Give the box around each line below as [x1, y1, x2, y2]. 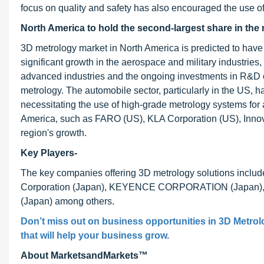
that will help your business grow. [21, 230, 169, 240]
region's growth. [21, 128, 87, 138]
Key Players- [21, 148, 77, 158]
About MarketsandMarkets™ [21, 250, 148, 260]
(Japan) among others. [21, 196, 114, 206]
